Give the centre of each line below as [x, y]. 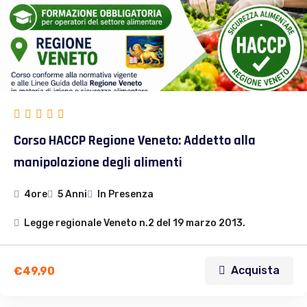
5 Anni [72, 195]
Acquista [255, 271]
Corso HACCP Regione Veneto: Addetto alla [135, 141]
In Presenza [125, 195]
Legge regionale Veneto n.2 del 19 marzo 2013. [135, 223]
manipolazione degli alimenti [98, 163]
